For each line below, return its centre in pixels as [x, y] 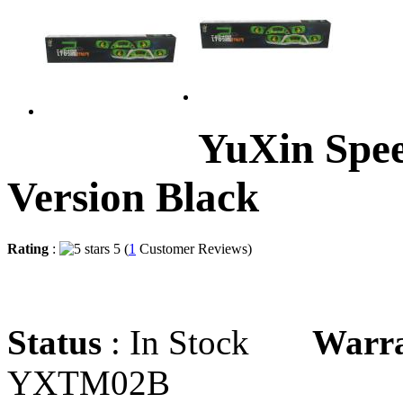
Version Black [133, 197]
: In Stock [207, 342]
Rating [28, 248]
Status [54, 342]
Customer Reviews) [199, 248]
